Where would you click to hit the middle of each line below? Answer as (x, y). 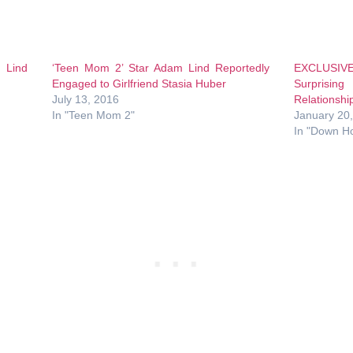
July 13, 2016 (85, 99)
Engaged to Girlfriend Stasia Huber (139, 83)
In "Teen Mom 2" (93, 115)
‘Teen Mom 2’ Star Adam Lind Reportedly (161, 67)
